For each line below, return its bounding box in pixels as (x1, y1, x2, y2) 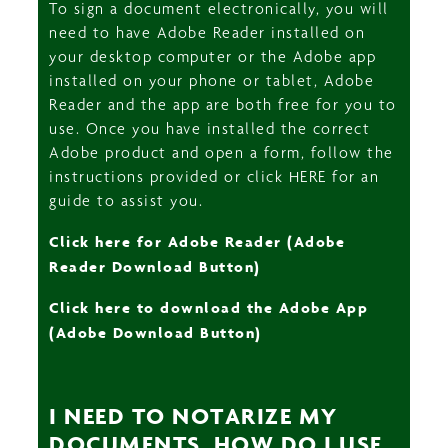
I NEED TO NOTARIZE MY (49, 401, 338, 429)
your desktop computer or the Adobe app (49, 46, 377, 66)
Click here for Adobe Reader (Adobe (49, 231, 346, 250)
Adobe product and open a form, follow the (49, 142, 394, 162)
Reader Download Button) (49, 256, 261, 275)
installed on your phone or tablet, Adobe (49, 70, 375, 90)
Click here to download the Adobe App (49, 297, 369, 316)
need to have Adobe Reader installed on (49, 22, 366, 42)
